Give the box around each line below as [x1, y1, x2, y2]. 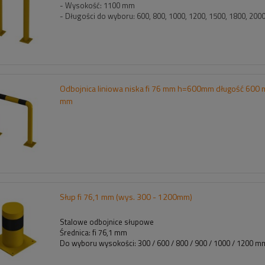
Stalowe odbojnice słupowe [59, 216, 154, 228]
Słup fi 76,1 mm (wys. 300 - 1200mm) [59, 190, 192, 203]
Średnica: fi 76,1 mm [59, 227, 129, 239]
